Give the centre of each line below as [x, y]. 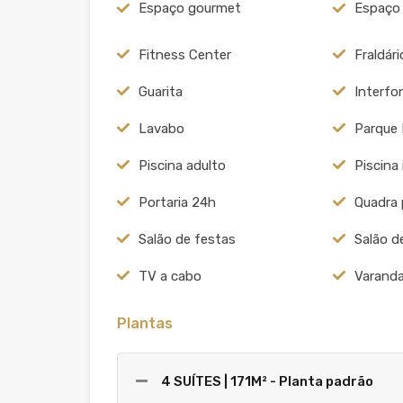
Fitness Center [185, 54]
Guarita [161, 91]
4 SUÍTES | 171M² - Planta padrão [267, 381]
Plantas [145, 323]
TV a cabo [170, 276]
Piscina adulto [182, 165]
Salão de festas [187, 239]
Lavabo [161, 128]
